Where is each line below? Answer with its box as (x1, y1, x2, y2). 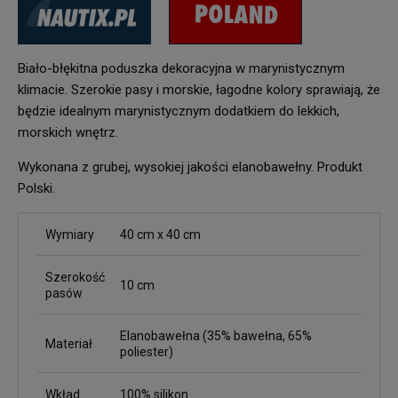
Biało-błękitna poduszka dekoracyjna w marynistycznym (18, 60, 345, 76)
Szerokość (45, 270, 105, 284)
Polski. (18, 180, 55, 196)
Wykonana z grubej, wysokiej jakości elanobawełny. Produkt (18, 159, 362, 175)
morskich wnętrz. (18, 124, 118, 140)
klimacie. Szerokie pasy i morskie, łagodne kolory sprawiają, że (18, 82, 380, 98)
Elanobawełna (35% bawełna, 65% (120, 329, 312, 343)
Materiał (45, 337, 92, 351)
